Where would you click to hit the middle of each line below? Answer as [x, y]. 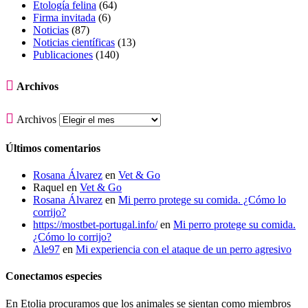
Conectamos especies [54, 276]
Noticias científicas [74, 42]
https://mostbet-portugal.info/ [95, 224]
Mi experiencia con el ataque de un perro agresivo [184, 249]
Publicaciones [63, 54]
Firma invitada [64, 17]
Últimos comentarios [53, 148]
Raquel [48, 187]
